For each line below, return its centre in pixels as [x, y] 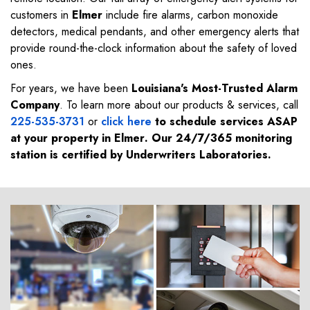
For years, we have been [71, 89]
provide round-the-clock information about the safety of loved [154, 48]
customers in [41, 15]
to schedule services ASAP [225, 122]
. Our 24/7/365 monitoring [218, 138]
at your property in [62, 138]
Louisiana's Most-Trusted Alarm [215, 89]
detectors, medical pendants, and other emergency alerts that [155, 32]
